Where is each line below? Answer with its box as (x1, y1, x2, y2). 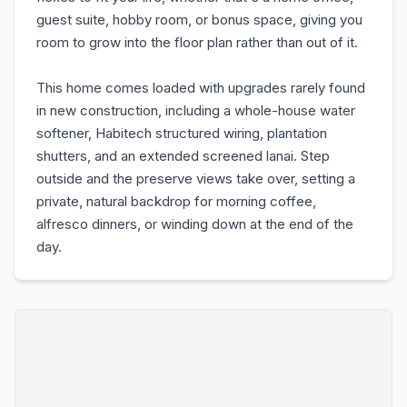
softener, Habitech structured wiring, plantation (36, 124, 327, 142)
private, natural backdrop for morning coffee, (36, 193, 316, 210)
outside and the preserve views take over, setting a (36, 170, 355, 187)
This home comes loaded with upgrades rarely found (36, 79, 365, 96)
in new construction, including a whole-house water (36, 102, 355, 119)
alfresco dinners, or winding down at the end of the (36, 215, 353, 233)
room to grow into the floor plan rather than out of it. (36, 34, 358, 51)
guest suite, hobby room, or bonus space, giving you (36, 11, 362, 28)
